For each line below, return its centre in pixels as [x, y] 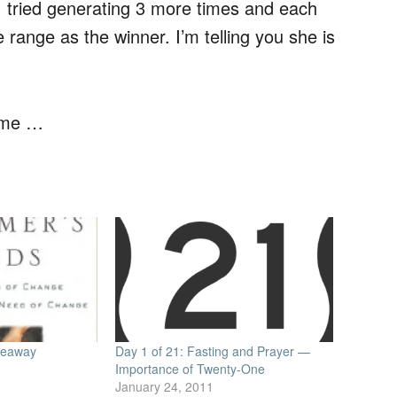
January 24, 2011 [164, 386]
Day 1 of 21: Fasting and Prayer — [212, 350]
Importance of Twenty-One [190, 368]
